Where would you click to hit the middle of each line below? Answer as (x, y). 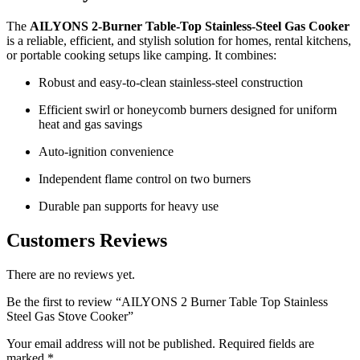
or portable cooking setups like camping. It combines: (141, 55)
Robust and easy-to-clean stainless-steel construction (171, 82)
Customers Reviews (87, 240)
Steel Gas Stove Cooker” (70, 316)
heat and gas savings (90, 124)
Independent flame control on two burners (145, 178)
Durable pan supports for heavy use (129, 206)
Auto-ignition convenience (106, 151)
